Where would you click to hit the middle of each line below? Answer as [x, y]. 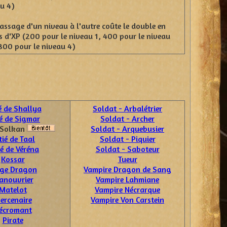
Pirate [13, 220]
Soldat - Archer [127, 119]
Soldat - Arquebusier [127, 129]
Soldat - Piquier [127, 139]
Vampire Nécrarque [127, 190]
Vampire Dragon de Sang [127, 169]
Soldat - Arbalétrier [127, 108]
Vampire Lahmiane [127, 179]
